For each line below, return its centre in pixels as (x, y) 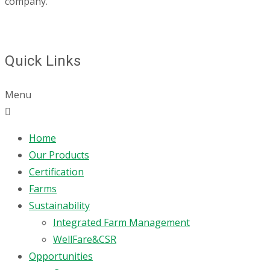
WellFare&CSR (85, 239)
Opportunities (61, 256)
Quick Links (43, 61)
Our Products (59, 155)
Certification (56, 171)
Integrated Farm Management (121, 222)
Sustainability (59, 205)
